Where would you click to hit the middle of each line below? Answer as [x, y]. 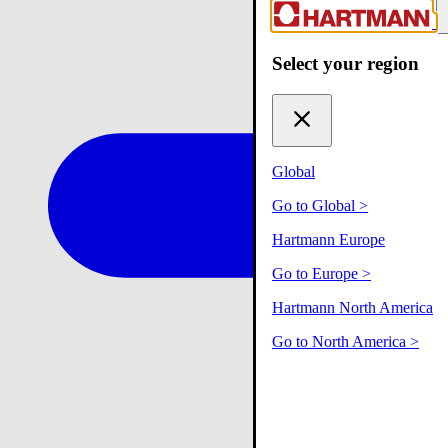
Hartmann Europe [328, 239]
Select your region [345, 63]
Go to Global [315, 205]
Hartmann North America [352, 307]
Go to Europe [317, 273]
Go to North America [341, 341]
